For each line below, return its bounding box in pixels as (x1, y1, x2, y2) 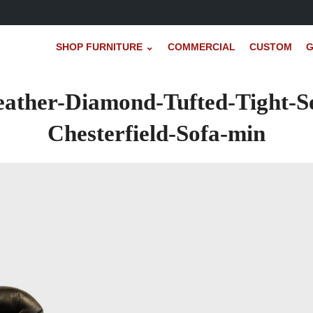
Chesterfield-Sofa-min (48, 120, 265, 147)
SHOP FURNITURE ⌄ (55, 41, 154, 52)
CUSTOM (249, 41, 292, 52)
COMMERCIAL (167, 41, 235, 52)
